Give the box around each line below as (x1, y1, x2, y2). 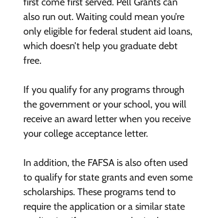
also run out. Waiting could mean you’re (23, 10, 184, 22)
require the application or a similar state (23, 200, 185, 212)
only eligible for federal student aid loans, (23, 25, 192, 37)
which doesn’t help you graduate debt (23, 39, 178, 52)
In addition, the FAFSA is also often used (23, 156, 188, 168)
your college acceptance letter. (23, 127, 148, 139)
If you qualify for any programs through (23, 83, 184, 95)
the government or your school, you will (23, 98, 186, 110)
